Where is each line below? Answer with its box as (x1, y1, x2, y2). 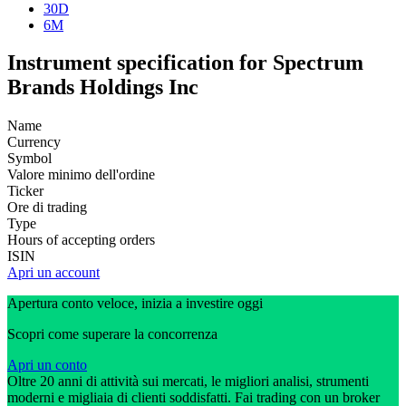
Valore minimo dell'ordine (7, 167, 155, 183)
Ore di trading (7, 199, 87, 216)
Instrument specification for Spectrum (7, 51, 363, 75)
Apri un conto (7, 357, 87, 373)
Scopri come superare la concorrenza (7, 326, 217, 343)
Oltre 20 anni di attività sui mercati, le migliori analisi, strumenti (7, 373, 369, 390)
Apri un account (7, 265, 100, 281)
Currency (7, 134, 61, 150)
